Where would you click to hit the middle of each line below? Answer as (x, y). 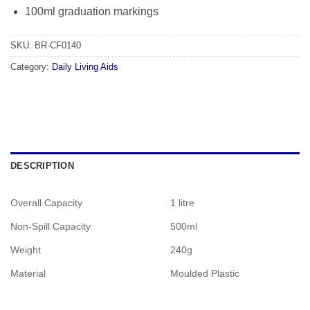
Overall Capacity (46, 203)
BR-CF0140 (58, 46)
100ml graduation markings (91, 12)
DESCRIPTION (42, 166)
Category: (31, 67)
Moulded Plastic (205, 274)
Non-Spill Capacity (51, 227)
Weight (26, 250)
